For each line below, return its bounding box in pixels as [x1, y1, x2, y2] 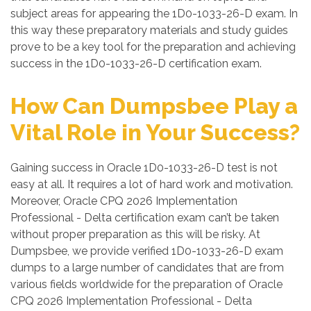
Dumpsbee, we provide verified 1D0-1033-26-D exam [10, 244, 283, 258]
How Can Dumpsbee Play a [10, 93, 298, 119]
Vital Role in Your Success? [10, 119, 300, 145]
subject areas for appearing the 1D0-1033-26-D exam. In [10, 7, 298, 20]
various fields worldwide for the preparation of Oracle [10, 278, 283, 291]
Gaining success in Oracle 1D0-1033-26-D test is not [10, 161, 278, 174]
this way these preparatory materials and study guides [10, 24, 288, 37]
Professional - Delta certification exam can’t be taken [10, 211, 279, 224]
